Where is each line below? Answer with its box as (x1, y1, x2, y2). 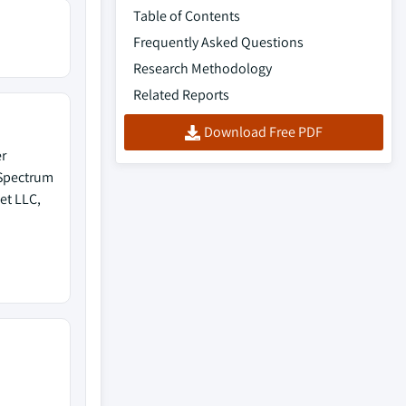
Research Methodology (133, 59, 272, 78)
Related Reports (133, 85, 229, 104)
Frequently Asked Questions (133, 33, 304, 52)
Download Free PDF (204, 122, 323, 141)
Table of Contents (133, 6, 240, 25)
